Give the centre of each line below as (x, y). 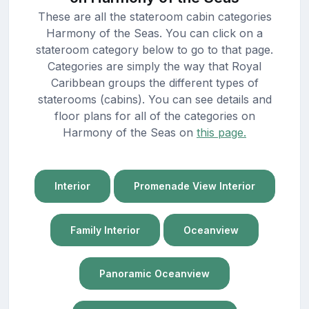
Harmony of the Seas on (130, 133)
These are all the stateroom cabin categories (154, 17)
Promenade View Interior (194, 186)
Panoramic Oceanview (154, 274)
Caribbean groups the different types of (154, 83)
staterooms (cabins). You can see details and (154, 100)
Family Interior (105, 230)
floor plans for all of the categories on (154, 116)
